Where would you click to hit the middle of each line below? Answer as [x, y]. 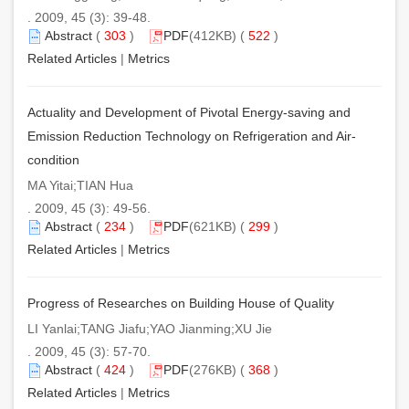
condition [53, 159]
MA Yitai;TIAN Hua [80, 185]
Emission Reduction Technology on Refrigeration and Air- [192, 136]
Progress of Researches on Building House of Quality [181, 303]
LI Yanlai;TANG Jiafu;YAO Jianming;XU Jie [150, 328]
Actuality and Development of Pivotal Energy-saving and [189, 112]
